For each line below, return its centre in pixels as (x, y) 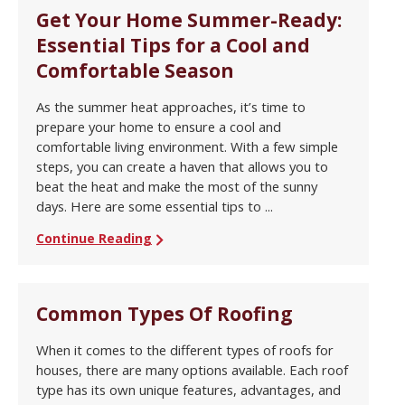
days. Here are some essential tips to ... (155, 207)
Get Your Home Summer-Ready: (189, 20)
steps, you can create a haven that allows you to (182, 167)
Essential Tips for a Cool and (173, 46)
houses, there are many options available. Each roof (192, 370)
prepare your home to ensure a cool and (159, 127)
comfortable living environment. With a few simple (187, 147)
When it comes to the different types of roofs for (185, 350)
